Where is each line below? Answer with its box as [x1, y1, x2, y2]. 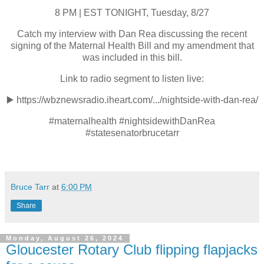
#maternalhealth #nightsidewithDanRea [49, 115, 215, 126]
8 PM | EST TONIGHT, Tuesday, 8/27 [55, 8, 209, 18]
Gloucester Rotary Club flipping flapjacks [6, 242, 258, 258]
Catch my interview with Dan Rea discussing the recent [17, 29, 247, 39]
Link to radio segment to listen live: [60, 73, 204, 84]
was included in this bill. [82, 52, 182, 63]
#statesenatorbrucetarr [85, 127, 179, 138]
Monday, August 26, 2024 [6, 235, 124, 242]
